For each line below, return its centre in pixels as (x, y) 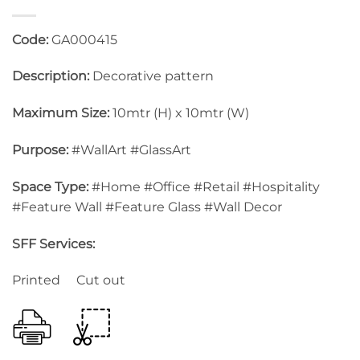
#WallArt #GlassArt (131, 149)
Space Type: (50, 186)
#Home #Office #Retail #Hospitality (204, 186)
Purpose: (42, 149)
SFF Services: (53, 243)
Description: (51, 76)
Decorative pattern (151, 76)
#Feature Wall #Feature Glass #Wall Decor (147, 207)
